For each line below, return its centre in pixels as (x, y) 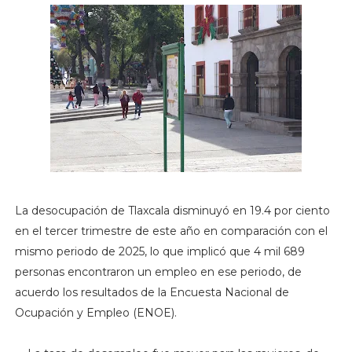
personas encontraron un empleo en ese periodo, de (158, 272)
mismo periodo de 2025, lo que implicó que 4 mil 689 (159, 252)
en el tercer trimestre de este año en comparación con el (171, 231)
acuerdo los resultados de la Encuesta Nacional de (152, 293)
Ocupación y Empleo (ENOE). (95, 313)
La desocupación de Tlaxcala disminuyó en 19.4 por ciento (172, 211)
